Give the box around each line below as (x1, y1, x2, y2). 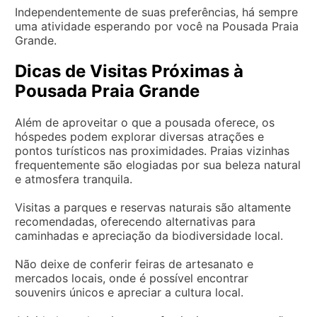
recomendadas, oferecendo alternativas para (15, 214, 255, 229)
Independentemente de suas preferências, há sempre (15, 4, 298, 19)
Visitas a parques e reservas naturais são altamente (15, 200, 291, 214)
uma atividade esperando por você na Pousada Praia (15, 18, 299, 33)
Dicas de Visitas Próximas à (15, 60, 243, 81)
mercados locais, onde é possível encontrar (15, 270, 248, 285)
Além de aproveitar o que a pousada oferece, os (15, 115, 275, 129)
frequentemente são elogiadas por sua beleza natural (15, 157, 301, 172)
